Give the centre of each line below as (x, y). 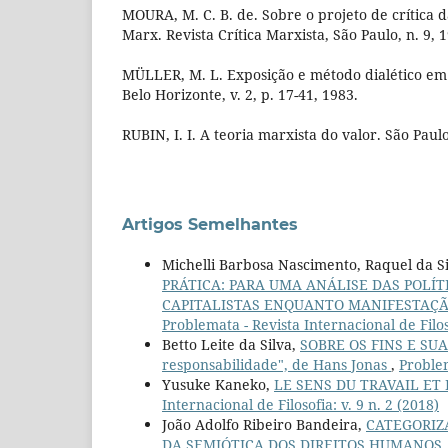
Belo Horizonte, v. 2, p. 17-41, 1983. (240, 94)
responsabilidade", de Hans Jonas (276, 364)
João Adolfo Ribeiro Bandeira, (264, 424)
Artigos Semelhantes (210, 224)
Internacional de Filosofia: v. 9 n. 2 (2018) (300, 404)
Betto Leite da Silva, (231, 344)
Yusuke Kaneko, (218, 384)
